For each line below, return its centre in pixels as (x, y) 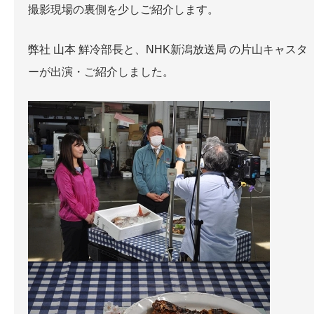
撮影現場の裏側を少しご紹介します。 (123, 10)
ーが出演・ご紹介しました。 (101, 72)
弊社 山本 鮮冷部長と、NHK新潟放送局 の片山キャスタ (168, 50)
